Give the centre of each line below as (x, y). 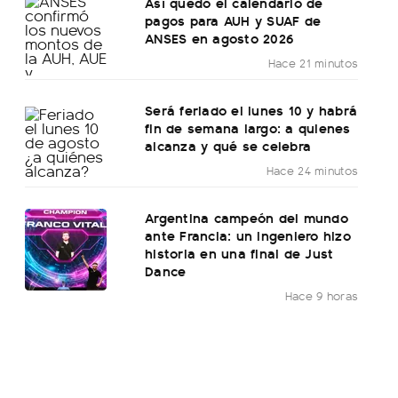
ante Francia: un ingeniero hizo (248, 235)
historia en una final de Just (239, 253)
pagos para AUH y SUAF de (233, 20)
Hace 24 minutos (312, 171)
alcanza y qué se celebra (228, 146)
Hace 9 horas (322, 296)
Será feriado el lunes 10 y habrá (251, 110)
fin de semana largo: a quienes (248, 128)
